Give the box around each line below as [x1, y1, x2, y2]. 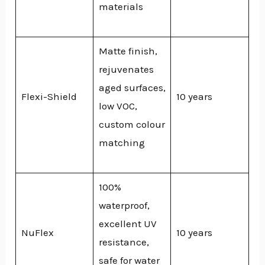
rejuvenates [98, 63, 154, 75]
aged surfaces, [98, 81, 166, 93]
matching [98, 136, 145, 148]
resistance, [98, 235, 149, 248]
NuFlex [21, 226, 54, 238]
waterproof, [98, 199, 150, 211]
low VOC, [98, 99, 137, 112]
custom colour [98, 118, 165, 130]
